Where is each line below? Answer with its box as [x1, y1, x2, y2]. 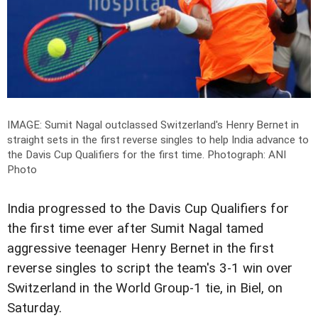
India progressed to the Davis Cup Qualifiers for [7, 200, 289, 216]
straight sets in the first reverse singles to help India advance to [7, 133, 309, 146]
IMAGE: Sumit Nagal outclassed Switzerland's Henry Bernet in [7, 118, 299, 131]
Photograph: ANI [207, 148, 286, 161]
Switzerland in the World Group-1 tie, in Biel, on [7, 280, 283, 296]
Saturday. [7, 300, 62, 316]
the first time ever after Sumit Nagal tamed [7, 220, 263, 236]
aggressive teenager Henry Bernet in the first [7, 240, 274, 256]
